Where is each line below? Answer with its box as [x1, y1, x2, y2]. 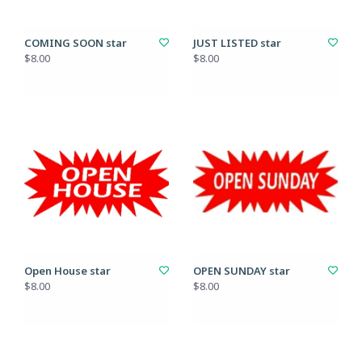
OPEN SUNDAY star [193, 263, 290, 278]
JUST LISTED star [193, 36, 281, 50]
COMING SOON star [24, 36, 127, 50]
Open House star [24, 263, 111, 278]
